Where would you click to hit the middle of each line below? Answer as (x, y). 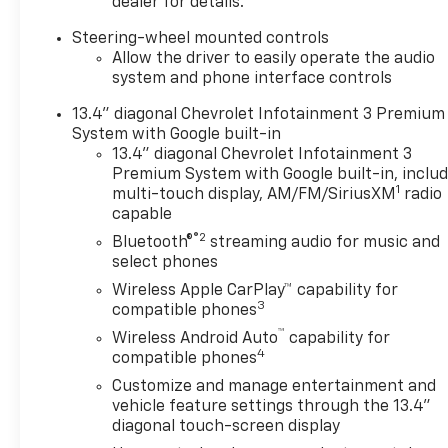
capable (142, 215)
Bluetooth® (153, 243)
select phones (165, 263)
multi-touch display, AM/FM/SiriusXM (254, 195)
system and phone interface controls (252, 79)
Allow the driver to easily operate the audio (274, 59)
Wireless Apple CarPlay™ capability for (255, 291)
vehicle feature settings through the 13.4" (272, 407)
